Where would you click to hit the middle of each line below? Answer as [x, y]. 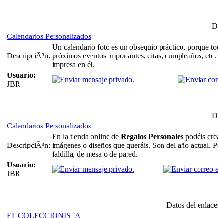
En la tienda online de [86, 136]
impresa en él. [73, 64]
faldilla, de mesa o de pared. [95, 154]
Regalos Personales [152, 136]
